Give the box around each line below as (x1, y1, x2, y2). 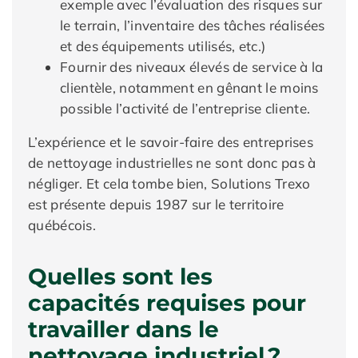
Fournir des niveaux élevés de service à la (60, 58, 324, 75)
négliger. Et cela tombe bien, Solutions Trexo (28, 175, 311, 192)
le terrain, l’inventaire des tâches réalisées (60, 17, 325, 34)
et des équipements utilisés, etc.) (60, 38, 266, 54)
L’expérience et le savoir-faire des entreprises (28, 133, 314, 150)
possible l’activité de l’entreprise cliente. (60, 100, 311, 117)
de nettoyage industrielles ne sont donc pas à (28, 154, 316, 171)
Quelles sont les (28, 263, 213, 290)
